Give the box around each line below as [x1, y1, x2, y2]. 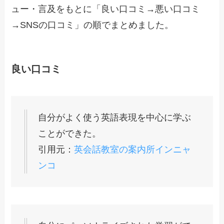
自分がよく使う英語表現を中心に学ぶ [38, 112, 191, 122]
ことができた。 [38, 128, 101, 138]
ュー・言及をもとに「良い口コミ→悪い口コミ [11, 4, 200, 14]
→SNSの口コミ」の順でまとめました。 [11, 20, 174, 30]
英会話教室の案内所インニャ [74, 144, 191, 154]
